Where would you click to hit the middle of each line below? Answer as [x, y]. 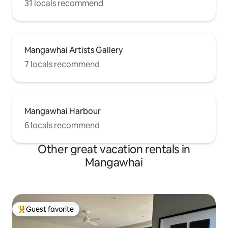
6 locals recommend [62, 126]
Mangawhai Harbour [63, 111]
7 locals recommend [62, 65]
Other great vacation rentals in [114, 150]
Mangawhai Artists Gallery [74, 50]
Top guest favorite [48, 213]
